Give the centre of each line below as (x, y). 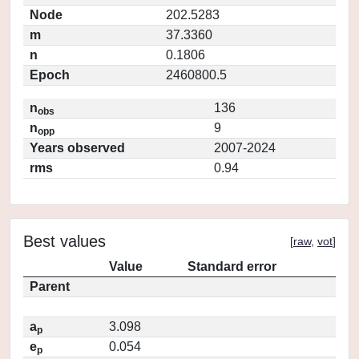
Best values (65, 241)
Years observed (77, 148)
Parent (50, 286)
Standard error (232, 266)
